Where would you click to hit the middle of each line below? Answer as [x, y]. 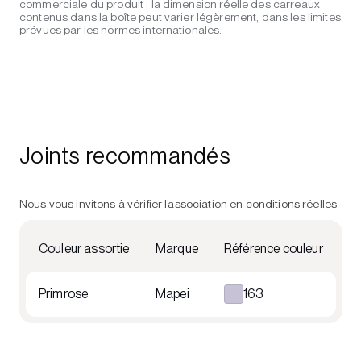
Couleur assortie [84, 249]
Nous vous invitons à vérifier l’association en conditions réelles [178, 204]
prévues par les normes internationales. [121, 30]
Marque [177, 249]
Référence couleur [274, 249]
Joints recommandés [125, 156]
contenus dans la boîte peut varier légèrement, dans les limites [180, 17]
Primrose [64, 294]
